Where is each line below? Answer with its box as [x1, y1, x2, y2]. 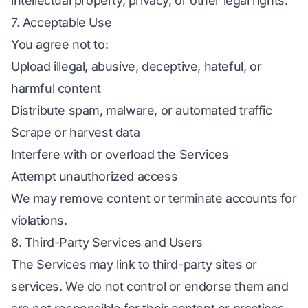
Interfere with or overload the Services [11, 147, 229, 162]
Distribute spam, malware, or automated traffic [11, 103, 272, 118]
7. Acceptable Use [11, 15, 112, 30]
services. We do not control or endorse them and [11, 279, 289, 294]
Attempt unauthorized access [11, 169, 178, 184]
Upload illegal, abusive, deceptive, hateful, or [11, 59, 262, 74]
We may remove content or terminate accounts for [11, 191, 297, 206]
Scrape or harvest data [11, 125, 140, 140]
